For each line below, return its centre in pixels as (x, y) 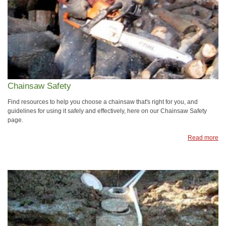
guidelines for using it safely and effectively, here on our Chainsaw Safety (107, 111)
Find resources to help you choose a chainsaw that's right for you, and (103, 102)
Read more (203, 137)
